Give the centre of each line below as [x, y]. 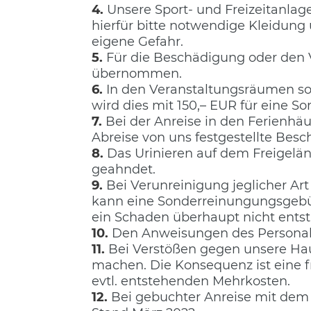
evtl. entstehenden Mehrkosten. [191, 281]
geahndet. [124, 169]
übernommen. [137, 74]
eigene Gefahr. [137, 42]
